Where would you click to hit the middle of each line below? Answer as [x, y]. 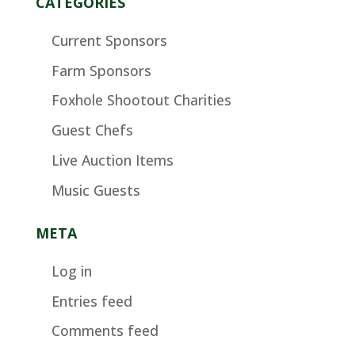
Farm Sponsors [101, 70]
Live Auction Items [112, 160]
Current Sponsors [109, 40]
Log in [71, 271]
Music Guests [95, 190]
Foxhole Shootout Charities [141, 100]
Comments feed [105, 331]
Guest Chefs [92, 130]
